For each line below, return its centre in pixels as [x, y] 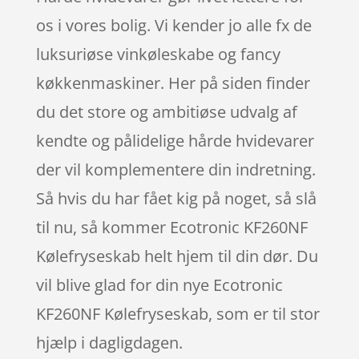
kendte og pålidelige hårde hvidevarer [175, 140]
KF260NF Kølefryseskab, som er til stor [177, 313]
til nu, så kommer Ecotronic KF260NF [171, 227]
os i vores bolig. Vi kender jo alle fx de [173, 25]
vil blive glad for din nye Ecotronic [159, 284]
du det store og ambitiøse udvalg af [166, 111]
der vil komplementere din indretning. [175, 169]
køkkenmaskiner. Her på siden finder [173, 83]
